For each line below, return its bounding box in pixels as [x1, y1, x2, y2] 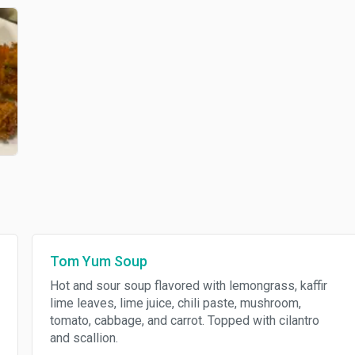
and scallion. [49, 330, 118, 345]
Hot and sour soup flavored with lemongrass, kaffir [49, 278, 327, 293]
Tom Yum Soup [49, 253, 147, 269]
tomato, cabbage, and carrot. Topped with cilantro [49, 313, 319, 328]
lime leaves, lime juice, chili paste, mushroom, [49, 296, 301, 311]
